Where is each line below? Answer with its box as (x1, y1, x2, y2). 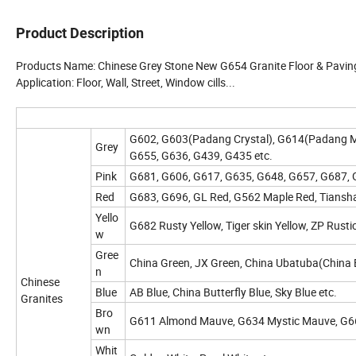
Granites (21, 290, 63, 306)
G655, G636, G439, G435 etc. (130, 147, 273, 163)
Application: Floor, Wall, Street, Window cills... (16, 74, 235, 90)
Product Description (16, 24, 144, 41)
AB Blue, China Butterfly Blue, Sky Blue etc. (130, 284, 337, 300)
